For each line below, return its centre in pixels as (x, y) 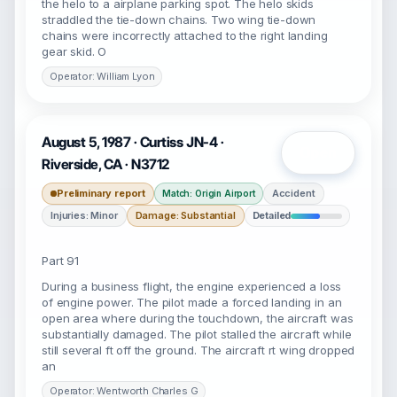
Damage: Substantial (185, 215)
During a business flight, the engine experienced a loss (192, 286)
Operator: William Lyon (102, 76)
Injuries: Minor (84, 215)
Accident (293, 193)
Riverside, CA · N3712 (105, 164)
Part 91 (60, 261)
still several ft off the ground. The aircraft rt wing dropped (198, 350)
